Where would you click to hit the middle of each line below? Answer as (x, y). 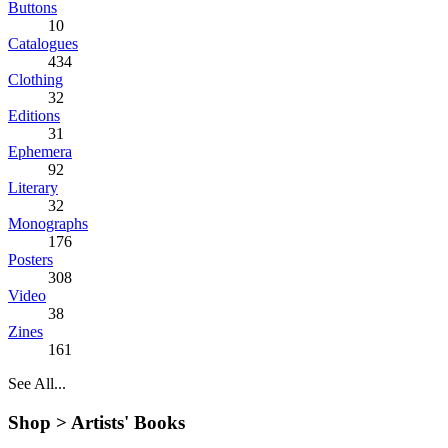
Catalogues (43, 43)
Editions (34, 115)
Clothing (35, 79)
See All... (37, 383)
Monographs (48, 223)
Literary (33, 187)
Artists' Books (126, 422)
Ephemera (40, 151)
